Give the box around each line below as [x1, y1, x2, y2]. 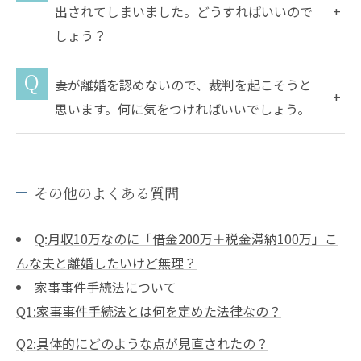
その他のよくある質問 [34, 181, 179, 203]
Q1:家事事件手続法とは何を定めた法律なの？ [16, 301, 281, 321]
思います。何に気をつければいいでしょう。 [55, 98, 311, 118]
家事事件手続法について [34, 276, 176, 297]
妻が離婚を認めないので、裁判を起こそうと [55, 74, 313, 94]
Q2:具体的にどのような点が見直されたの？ [16, 333, 268, 353]
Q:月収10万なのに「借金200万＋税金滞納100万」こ [34, 228, 338, 248]
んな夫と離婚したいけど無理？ [16, 252, 197, 272]
